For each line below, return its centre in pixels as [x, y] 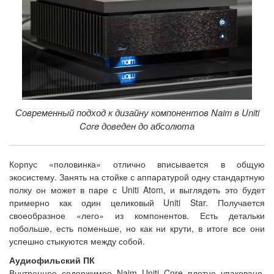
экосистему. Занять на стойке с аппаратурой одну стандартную [137, 176]
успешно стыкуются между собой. [77, 241]
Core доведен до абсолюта [137, 125]
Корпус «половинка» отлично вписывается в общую [137, 164]
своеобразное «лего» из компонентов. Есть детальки [137, 215]
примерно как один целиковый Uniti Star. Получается [137, 202]
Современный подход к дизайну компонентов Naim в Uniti [137, 112]
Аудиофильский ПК [52, 260]
